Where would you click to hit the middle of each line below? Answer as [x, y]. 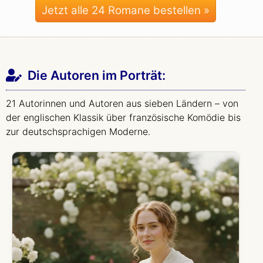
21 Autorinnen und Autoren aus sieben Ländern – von [122, 103]
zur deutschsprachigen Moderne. [78, 131]
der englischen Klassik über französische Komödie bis [123, 117]
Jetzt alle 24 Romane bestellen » [126, 10]
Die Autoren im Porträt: [96, 75]
